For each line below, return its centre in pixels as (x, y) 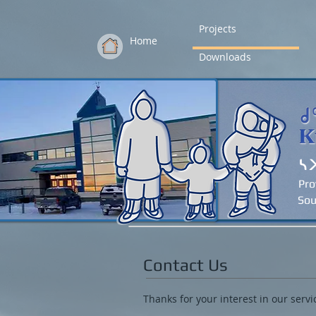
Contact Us (186, 265)
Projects (218, 29)
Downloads (225, 57)
